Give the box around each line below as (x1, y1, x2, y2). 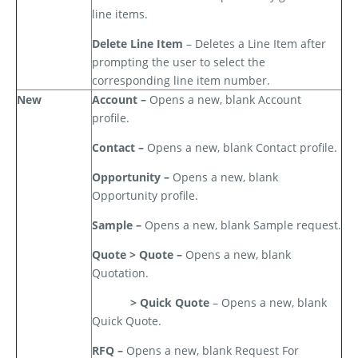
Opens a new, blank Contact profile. (147, 140, 337, 156)
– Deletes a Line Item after (183, 36, 326, 52)
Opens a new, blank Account (149, 92, 301, 108)
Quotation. (92, 265, 149, 281)
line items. (92, 6, 148, 22)
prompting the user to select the (92, 54, 265, 70)
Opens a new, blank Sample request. (145, 217, 341, 233)
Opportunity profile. (92, 188, 198, 204)
